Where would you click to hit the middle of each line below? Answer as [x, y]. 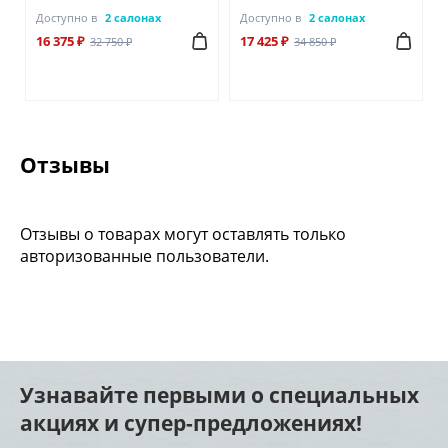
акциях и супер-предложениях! [191, 423]
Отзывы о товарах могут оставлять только [183, 234]
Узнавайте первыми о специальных [219, 395]
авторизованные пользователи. [144, 256]
